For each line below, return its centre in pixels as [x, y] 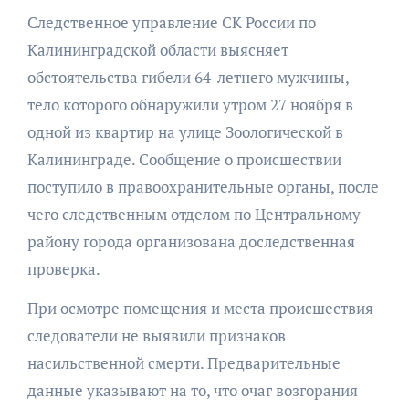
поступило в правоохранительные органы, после [203, 187]
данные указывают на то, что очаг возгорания [192, 391]
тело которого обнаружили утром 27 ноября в [190, 105]
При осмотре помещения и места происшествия [200, 309]
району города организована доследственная [191, 242]
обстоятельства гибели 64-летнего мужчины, [188, 78]
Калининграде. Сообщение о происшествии [184, 160]
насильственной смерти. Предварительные [184, 363]
